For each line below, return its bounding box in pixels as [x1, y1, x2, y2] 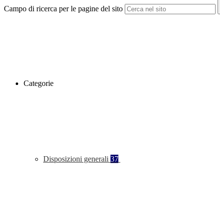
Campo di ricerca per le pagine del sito [4, 4, 123, 13]
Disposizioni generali [43, 155, 110, 164]
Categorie [24, 79, 54, 88]
